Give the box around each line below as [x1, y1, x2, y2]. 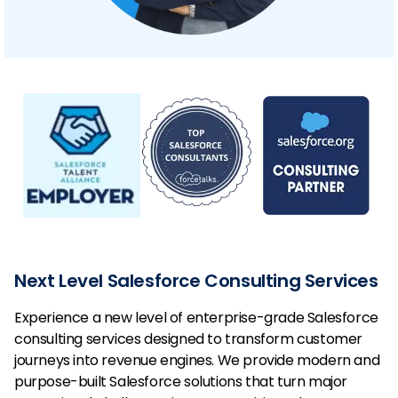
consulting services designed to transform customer [14, 328, 363, 349]
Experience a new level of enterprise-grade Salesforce [14, 306, 378, 328]
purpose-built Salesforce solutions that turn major [14, 370, 348, 392]
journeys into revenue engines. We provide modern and [14, 349, 380, 370]
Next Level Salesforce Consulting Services [14, 267, 378, 293]
